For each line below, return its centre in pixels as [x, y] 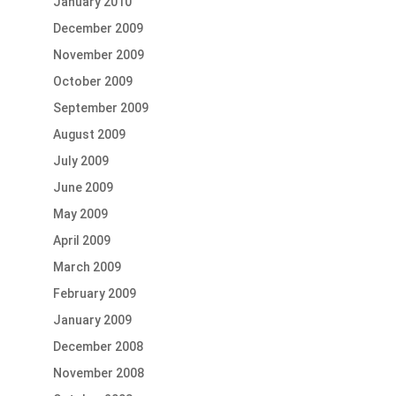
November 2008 [98, 373]
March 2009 [87, 267]
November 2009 [98, 55]
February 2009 [94, 294]
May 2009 [80, 214]
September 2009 [100, 108]
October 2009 [92, 82]
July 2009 [80, 161]
